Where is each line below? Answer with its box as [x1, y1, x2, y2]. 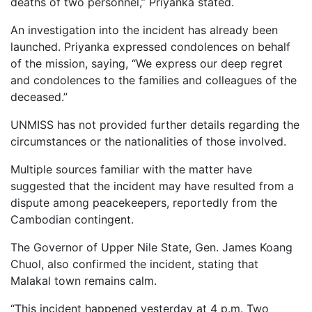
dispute [10, 195, 53, 210]
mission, [45, 56, 91, 70]
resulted [213, 178, 259, 193]
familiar [100, 162, 143, 176]
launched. [10, 39, 64, 54]
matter [189, 162, 227, 176]
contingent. [75, 212, 134, 226]
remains [84, 273, 129, 288]
